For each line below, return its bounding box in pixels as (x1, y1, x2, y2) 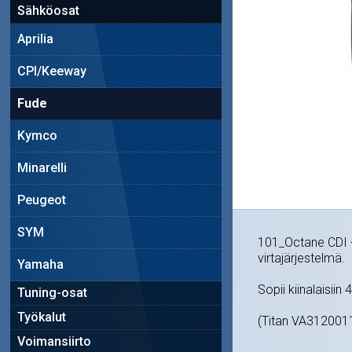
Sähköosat (16, 2, 79, 18)
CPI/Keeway (16, 63, 86, 79)
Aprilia (16, 31, 53, 46)
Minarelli (16, 159, 67, 175)
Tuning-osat (16, 284, 87, 300)
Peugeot (16, 192, 66, 207)
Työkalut (16, 309, 66, 324)
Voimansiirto (16, 333, 91, 349)
